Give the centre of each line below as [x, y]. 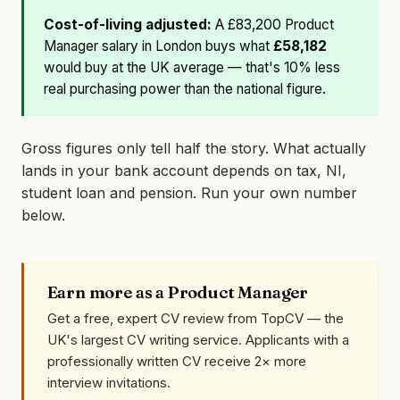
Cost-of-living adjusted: [128, 25]
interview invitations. [108, 382]
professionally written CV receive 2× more [176, 361]
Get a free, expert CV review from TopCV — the [195, 318]
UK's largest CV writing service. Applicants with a [198, 339]
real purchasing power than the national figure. [185, 89]
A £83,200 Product [273, 25]
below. [43, 215]
